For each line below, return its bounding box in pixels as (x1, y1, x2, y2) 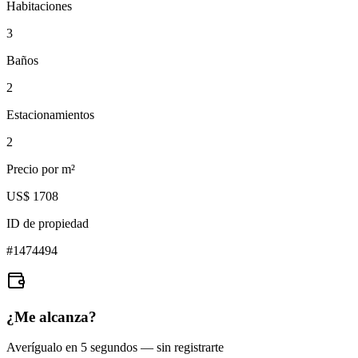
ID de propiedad (6, 216, 89, 230)
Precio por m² (6, 161, 75, 176)
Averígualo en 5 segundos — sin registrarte (6, 340, 224, 355)
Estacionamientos (6, 107, 94, 121)
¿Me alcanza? (6, 308, 97, 325)
